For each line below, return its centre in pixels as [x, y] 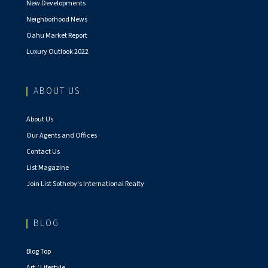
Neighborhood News [57, 20]
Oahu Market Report [57, 36]
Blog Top [39, 252]
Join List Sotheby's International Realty [85, 184]
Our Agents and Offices [62, 136]
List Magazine [48, 168]
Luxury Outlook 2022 [57, 52]
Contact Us [43, 152]
